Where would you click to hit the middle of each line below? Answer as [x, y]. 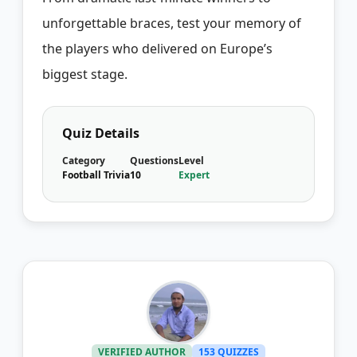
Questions [154, 160]
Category [84, 160]
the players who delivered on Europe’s [157, 48]
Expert [194, 175]
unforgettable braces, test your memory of [172, 23]
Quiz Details [101, 133]
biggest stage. [85, 74]
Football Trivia [96, 175]
